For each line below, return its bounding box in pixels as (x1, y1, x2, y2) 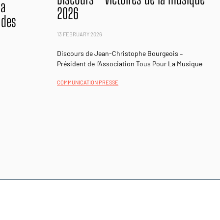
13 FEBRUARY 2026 (57, 30, 103, 37)
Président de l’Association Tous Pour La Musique (57, 59, 203, 68)
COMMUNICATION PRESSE (57, 79, 119, 86)
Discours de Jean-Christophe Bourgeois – (57, 49, 183, 57)
